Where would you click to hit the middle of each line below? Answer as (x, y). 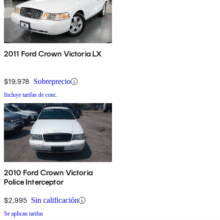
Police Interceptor (34, 182)
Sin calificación (55, 200)
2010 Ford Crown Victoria (48, 173)
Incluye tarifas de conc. (31, 95)
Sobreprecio (52, 82)
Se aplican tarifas (24, 214)
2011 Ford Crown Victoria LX (53, 54)
